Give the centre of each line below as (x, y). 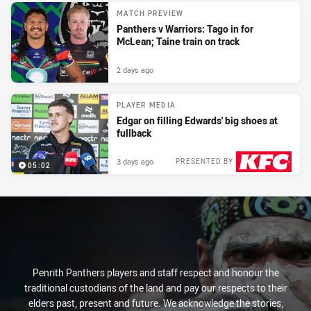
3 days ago (135, 161)
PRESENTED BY (204, 161)
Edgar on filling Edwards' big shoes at (197, 121)
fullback (134, 133)
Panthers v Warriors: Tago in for (185, 29)
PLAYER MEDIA (146, 106)
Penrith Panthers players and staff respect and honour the (155, 272)
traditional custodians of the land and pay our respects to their (155, 288)
